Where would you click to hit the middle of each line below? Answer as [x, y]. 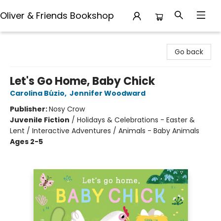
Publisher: [29, 109]
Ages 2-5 [26, 142]
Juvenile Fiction [40, 120]
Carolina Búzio [37, 93]
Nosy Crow [67, 109]
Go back [189, 52]
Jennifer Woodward [108, 93]
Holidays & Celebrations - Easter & [136, 120]
